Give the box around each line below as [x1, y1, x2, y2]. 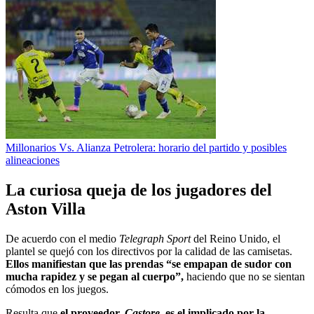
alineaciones [6, 153, 60, 166]
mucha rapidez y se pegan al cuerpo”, [6, 270, 186, 282]
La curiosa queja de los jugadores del [6, 180, 272, 199]
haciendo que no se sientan [186, 270, 305, 282]
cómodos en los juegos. [6, 282, 109, 295]
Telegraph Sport [119, 232, 193, 245]
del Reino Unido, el [193, 232, 280, 245]
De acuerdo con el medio [6, 232, 119, 245]
